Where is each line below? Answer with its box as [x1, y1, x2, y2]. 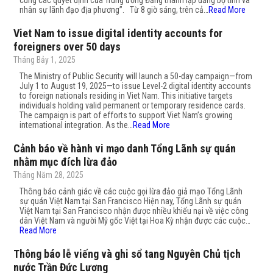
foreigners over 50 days [13, 40, 121, 53]
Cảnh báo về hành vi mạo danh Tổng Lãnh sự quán [13, 142, 236, 155]
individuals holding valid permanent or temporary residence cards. [19, 101, 250, 110]
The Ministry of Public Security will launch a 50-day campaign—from [19, 71, 253, 81]
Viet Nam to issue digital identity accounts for [13, 27, 223, 40]
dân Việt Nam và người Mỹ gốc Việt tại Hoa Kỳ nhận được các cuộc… [19, 216, 251, 225]
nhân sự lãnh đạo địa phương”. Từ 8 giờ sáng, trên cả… [19, 5, 209, 15]
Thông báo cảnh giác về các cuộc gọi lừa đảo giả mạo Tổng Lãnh [19, 186, 243, 196]
